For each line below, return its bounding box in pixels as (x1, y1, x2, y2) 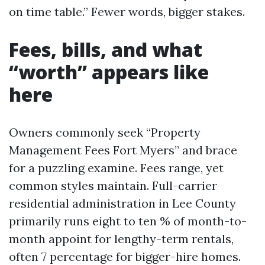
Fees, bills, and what (9, 37, 202, 62)
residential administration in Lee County (9, 196, 236, 211)
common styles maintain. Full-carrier (9, 178, 217, 193)
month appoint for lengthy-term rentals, (9, 231, 234, 246)
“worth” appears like (9, 59, 209, 85)
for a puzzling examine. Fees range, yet (9, 160, 224, 175)
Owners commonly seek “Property (9, 125, 201, 140)
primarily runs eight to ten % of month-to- (9, 214, 247, 228)
